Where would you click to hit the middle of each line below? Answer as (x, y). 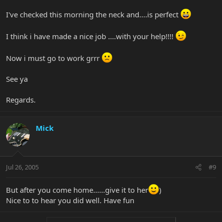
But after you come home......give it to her (77, 190)
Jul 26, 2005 (22, 167)
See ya (17, 79)
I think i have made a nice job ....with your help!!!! (91, 36)
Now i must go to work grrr (54, 58)
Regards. (21, 99)
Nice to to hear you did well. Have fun (70, 200)
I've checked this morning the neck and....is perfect (93, 14)
